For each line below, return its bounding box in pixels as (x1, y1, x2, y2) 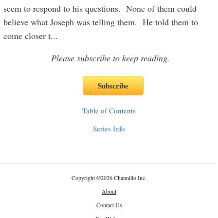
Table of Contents (82, 106, 136, 115)
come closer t (3, 30, 51, 41)
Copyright (72, 174, 96, 182)
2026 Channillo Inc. (101, 174, 146, 182)
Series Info (93, 124, 125, 133)
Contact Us (96, 201, 122, 209)
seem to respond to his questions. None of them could (3, 2, 197, 14)
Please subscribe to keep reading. (51, 52, 170, 64)
